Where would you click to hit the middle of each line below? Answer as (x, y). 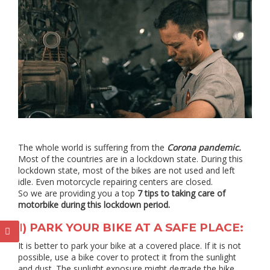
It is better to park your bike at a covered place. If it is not (130, 246)
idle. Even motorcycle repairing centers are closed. (115, 182)
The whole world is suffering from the (93, 148)
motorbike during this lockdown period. (94, 205)
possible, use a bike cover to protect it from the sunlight (127, 257)
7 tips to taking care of (181, 193)
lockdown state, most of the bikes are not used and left (127, 171)
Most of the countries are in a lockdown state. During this (130, 159)
